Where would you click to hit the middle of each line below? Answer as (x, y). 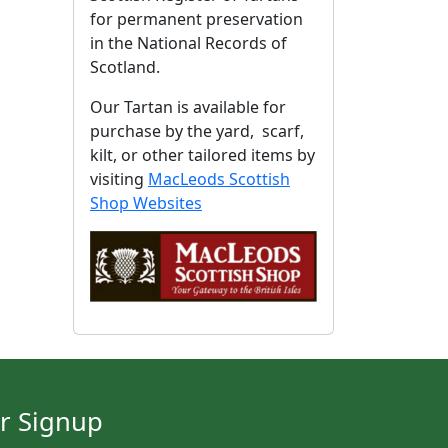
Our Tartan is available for (188, 107)
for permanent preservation (196, 19)
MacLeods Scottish (219, 179)
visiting (119, 179)
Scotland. (125, 67)
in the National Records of (188, 43)
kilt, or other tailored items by (202, 155)
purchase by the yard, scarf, (197, 131)
